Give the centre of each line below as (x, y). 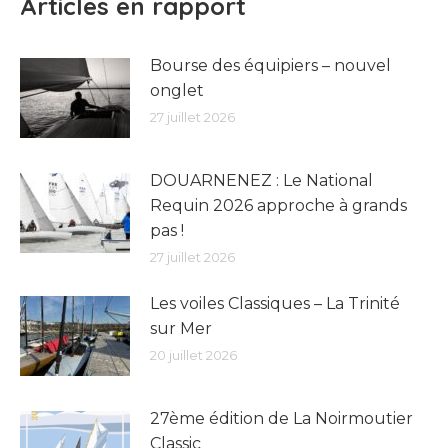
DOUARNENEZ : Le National (261, 180)
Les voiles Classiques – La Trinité (275, 303)
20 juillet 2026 (193, 355)
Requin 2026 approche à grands (278, 205)
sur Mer (181, 328)
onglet (177, 90)
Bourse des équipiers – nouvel (270, 65)
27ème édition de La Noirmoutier (281, 418)
